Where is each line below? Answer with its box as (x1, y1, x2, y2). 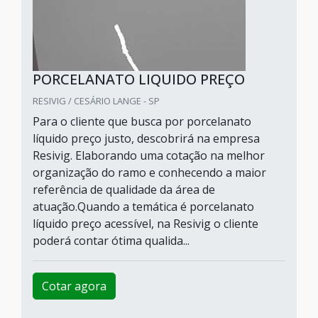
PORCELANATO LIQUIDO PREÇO (33, 70, 245, 89)
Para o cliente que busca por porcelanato (33, 114, 251, 129)
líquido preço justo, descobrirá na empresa (33, 131, 260, 146)
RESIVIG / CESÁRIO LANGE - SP (33, 94, 160, 107)
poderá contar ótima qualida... (33, 233, 190, 248)
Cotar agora (42, 278, 106, 294)
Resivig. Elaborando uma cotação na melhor (33, 148, 265, 163)
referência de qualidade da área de (33, 182, 215, 197)
